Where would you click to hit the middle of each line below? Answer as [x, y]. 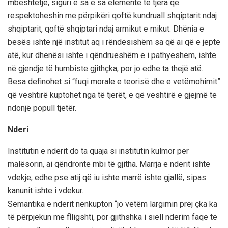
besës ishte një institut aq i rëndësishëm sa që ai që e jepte [114, 42]
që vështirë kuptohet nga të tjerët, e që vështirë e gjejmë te [112, 95]
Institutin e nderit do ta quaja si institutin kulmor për [98, 151]
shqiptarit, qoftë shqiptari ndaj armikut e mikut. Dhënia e [106, 28]
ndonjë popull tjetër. [42, 108]
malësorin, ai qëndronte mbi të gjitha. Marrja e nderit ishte [109, 164]
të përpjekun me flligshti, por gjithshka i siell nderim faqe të [112, 217]
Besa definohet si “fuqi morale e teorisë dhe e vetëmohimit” [114, 81]
